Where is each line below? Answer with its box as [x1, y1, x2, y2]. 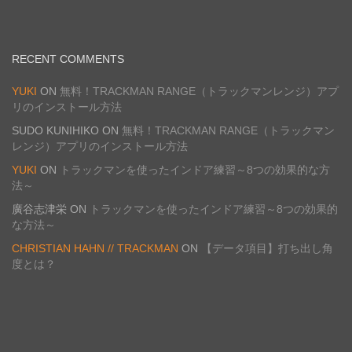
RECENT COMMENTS [12, 53, 124, 66]
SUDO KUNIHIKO [12, 124, 99, 137]
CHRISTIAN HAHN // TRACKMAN [12, 242, 178, 255]
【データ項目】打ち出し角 [201, 242, 333, 255]
